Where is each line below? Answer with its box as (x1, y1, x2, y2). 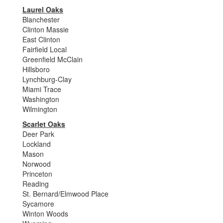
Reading (22, 179, 51, 189)
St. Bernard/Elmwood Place (22, 189, 109, 199)
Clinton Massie (22, 24, 71, 34)
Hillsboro (22, 64, 50, 74)
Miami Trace (22, 84, 61, 94)
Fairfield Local (22, 44, 67, 54)
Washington (22, 94, 59, 104)
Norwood (22, 159, 51, 169)
